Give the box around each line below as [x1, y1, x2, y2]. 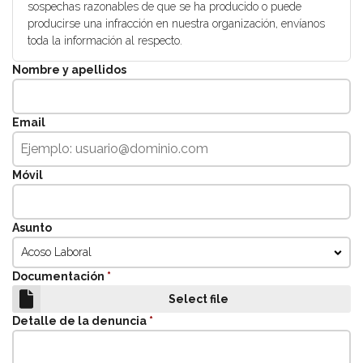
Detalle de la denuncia [12, 314, 147, 327]
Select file [169, 292, 228, 305]
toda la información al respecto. [27, 34, 182, 47]
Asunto [12, 221, 52, 234]
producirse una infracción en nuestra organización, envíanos [27, 17, 325, 30]
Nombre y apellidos [12, 63, 126, 76]
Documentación [12, 270, 105, 283]
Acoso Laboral [21, 246, 92, 258]
